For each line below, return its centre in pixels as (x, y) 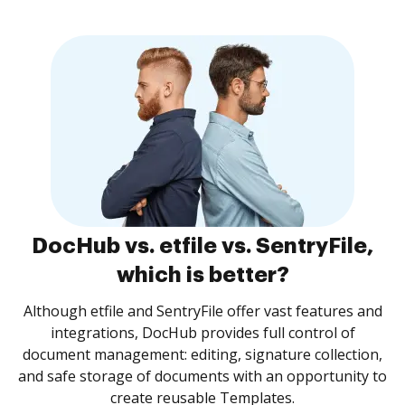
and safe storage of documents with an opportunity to (202, 376)
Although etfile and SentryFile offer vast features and (202, 311)
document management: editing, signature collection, (202, 354)
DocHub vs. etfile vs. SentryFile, (202, 246)
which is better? (202, 275)
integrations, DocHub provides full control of (202, 333)
